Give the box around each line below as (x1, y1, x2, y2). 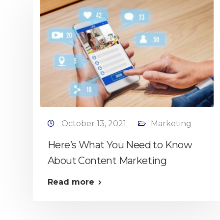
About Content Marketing (48, 155, 167, 166)
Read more (48, 177, 94, 187)
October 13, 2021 (61, 119, 128, 128)
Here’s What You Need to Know (48, 139, 192, 151)
